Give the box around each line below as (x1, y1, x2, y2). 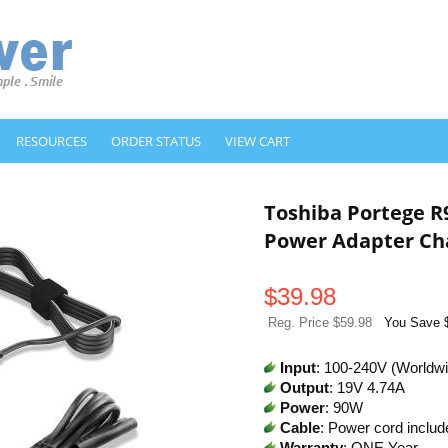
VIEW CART (225, 132, 290, 150)
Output (280, 380, 329, 396)
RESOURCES (16, 132, 87, 150)
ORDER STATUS (111, 132, 201, 150)
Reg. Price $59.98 (268, 315, 372, 330)
